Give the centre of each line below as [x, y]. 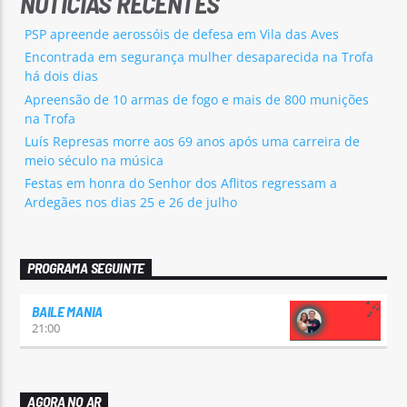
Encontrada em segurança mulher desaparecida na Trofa [199, 57]
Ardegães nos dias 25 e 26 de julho [131, 202]
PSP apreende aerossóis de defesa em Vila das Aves [182, 35]
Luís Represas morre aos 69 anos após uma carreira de [193, 141]
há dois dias [62, 76]
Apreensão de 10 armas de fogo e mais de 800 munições [197, 99]
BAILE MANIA [67, 312]
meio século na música [94, 160]
